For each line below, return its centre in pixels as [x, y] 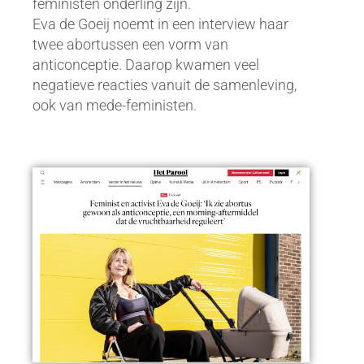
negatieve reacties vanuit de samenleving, [165, 85]
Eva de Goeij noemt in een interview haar [160, 24]
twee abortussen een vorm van [130, 44]
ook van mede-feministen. [115, 105]
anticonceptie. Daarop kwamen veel [146, 65]
